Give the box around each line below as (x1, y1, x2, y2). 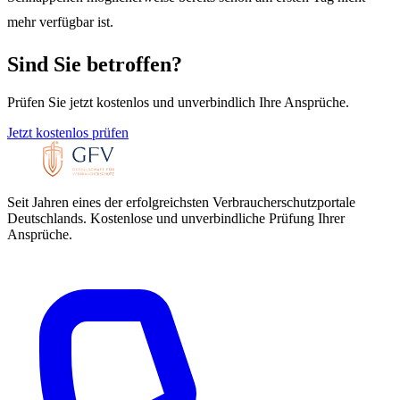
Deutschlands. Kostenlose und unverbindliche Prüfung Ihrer (7, 211, 345, 227)
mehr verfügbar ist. (7, 14, 113, 30)
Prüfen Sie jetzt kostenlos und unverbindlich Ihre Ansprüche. (7, 95, 349, 111)
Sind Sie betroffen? (7, 53, 182, 77)
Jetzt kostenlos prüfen (7, 125, 129, 141)
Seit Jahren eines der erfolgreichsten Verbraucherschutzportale (7, 195, 355, 211)
